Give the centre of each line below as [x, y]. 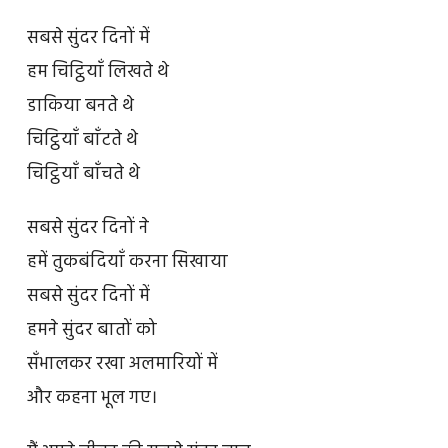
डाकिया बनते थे [80, 107]
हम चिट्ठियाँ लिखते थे [97, 73]
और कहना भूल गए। [91, 399]
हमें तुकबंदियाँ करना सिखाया [127, 263]
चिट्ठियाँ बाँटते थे [82, 141]
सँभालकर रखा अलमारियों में [122, 365]
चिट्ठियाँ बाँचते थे [83, 175]
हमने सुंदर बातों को [91, 331]
